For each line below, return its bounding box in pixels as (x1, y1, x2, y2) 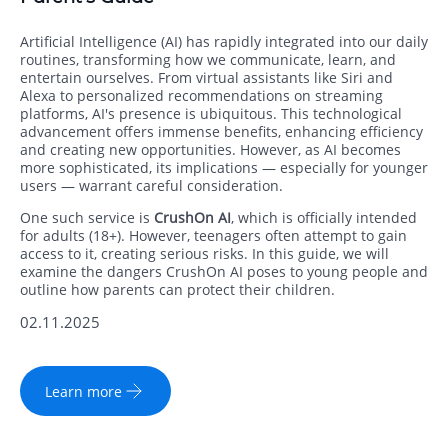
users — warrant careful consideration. (20, 176, 283, 196)
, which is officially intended (231, 208, 417, 228)
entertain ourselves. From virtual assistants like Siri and (20, 68, 393, 88)
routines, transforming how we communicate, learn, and (20, 50, 396, 70)
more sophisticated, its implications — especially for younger (20, 158, 428, 178)
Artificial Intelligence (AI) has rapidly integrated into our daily (20, 32, 428, 52)
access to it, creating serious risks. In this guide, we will (20, 244, 389, 264)
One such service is (20, 208, 154, 228)
